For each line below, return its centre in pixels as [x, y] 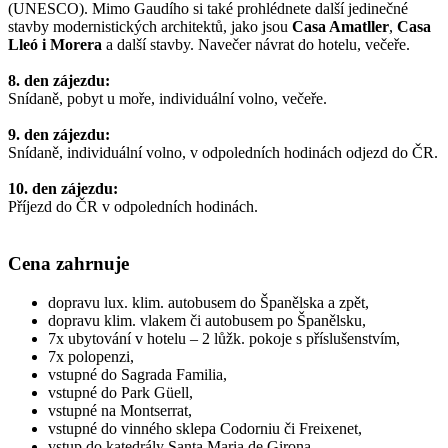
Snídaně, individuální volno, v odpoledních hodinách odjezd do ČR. [223, 153]
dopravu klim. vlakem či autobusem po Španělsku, [209, 320]
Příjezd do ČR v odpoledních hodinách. [133, 207]
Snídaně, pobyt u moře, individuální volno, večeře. [167, 99]
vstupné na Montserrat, [122, 410]
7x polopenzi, [93, 356]
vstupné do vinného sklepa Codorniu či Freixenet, [205, 428]
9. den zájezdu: [59, 135]
